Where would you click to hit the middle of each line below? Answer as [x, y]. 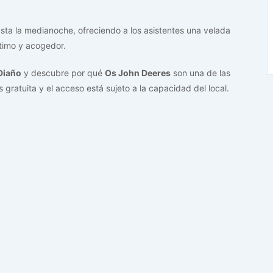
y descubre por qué [63, 73]
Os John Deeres [138, 73]
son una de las [200, 73]
